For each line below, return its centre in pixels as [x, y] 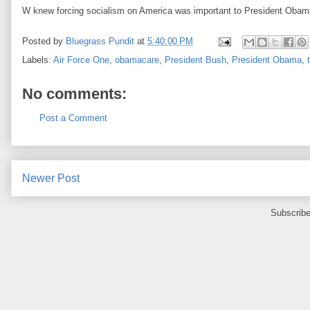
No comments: [74, 94]
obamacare [137, 60]
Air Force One [81, 60]
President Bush [195, 60]
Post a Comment [73, 118]
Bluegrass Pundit [100, 42]
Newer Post [51, 178]
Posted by [44, 42]
